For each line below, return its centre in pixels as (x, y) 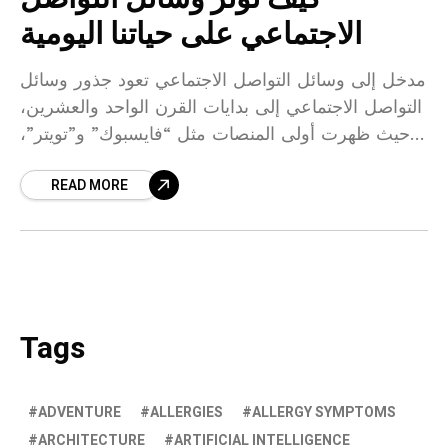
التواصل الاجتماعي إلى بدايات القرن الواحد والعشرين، (221, 106)
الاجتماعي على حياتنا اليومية (191, 35)
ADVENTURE (79, 412)
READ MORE (89, 185)
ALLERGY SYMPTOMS (324, 412)
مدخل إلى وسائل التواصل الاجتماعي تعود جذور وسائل (223, 79)
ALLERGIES (186, 412)
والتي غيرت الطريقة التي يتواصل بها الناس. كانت (202, 160)
